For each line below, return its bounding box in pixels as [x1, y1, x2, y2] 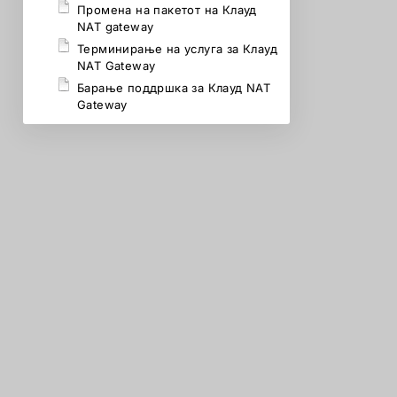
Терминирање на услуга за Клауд [77, 42, 277, 56]
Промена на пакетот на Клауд [77, 3, 257, 17]
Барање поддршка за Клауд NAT [77, 81, 271, 95]
